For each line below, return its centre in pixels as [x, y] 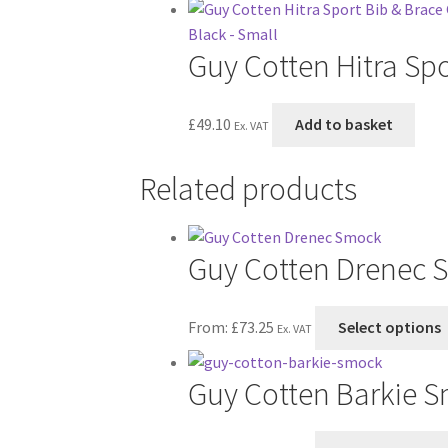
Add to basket [343, 124]
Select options [389, 327]
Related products [249, 188]
